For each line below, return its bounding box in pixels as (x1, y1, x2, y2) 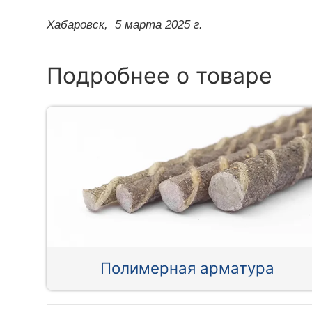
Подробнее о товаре (47, 61, 273, 89)
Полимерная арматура (100, 258, 274, 278)
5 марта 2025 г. (115, 17, 203, 31)
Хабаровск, (47, 17, 109, 31)
